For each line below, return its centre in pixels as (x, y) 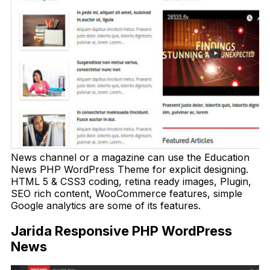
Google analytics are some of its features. (106, 206)
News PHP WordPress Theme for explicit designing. (130, 170)
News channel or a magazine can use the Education (130, 158)
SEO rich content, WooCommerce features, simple (127, 194)
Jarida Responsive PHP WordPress (121, 231)
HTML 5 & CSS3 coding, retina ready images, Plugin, (131, 182)
